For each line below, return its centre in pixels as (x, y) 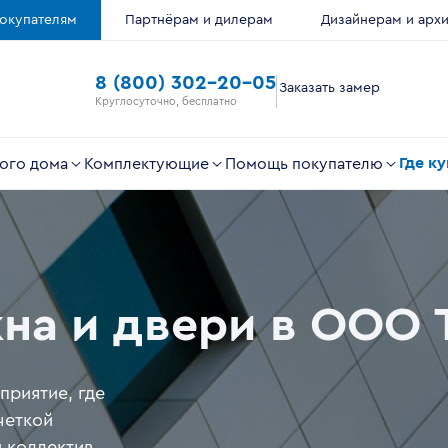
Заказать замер (329, 88)
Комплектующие (146, 163)
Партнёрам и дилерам (199, 20)
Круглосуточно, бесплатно (165, 101)
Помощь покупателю (304, 163)
